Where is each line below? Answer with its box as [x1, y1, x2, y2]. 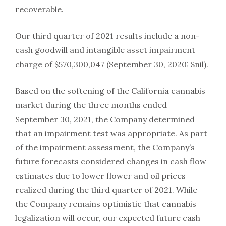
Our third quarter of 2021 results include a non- [15, 30, 200, 41]
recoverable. [15, 4, 64, 14]
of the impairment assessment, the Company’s [15, 142, 195, 152]
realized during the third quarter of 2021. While [15, 184, 197, 195]
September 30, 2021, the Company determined [15, 114, 195, 124]
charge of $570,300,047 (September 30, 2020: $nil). [15, 59, 208, 69]
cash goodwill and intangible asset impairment [15, 44, 195, 55]
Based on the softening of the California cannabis [15, 85, 205, 96]
